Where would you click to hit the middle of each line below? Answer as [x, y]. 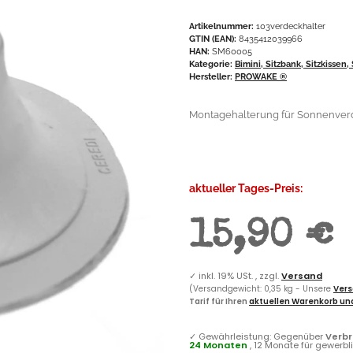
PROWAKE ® [261, 76]
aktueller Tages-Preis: [246, 188]
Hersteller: [211, 76]
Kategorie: [212, 63]
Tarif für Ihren [219, 301]
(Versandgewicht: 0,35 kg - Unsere [261, 288]
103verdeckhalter [291, 26]
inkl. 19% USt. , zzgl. [240, 275]
